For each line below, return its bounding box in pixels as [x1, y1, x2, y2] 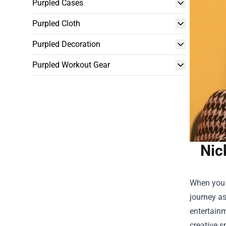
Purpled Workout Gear [32, 60, 110, 70]
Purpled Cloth [32, 19, 80, 28]
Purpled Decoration [32, 39, 100, 49]
